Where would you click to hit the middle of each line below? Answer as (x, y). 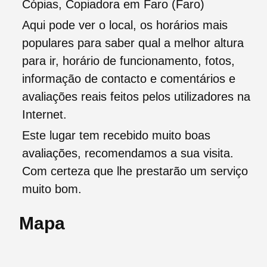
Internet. (44, 115)
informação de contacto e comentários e (129, 79)
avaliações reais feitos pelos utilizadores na (136, 97)
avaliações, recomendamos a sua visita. (128, 153)
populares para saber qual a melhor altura (133, 43)
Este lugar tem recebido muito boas (116, 136)
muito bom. (52, 189)
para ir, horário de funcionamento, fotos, (128, 61)
